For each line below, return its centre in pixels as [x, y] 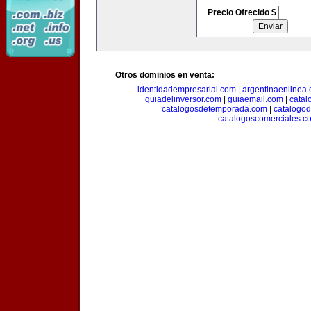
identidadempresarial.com [187, 90]
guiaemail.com [255, 99]
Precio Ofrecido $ [243, 12]
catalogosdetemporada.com [214, 109]
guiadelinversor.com [183, 99]
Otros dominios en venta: [165, 75]
